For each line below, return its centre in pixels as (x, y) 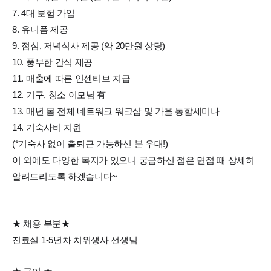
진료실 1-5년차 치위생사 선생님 (75, 240)
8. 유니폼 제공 (40, 29)
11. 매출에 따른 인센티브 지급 (71, 78)
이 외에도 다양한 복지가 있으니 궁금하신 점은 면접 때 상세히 (133, 160)
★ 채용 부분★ (41, 223)
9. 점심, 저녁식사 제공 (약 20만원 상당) (89, 45)
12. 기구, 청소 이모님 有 (59, 94)
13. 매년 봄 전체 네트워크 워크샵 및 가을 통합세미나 (116, 111)
